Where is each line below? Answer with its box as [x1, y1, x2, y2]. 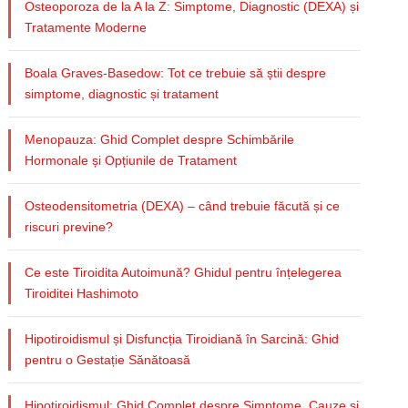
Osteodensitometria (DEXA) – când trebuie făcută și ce [25, 198, 341, 213]
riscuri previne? [25, 219, 114, 234]
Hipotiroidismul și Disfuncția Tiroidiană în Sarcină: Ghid [25, 331, 340, 346]
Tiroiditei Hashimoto [25, 285, 139, 301]
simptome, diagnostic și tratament [25, 86, 219, 101]
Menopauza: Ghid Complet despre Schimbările [25, 131, 295, 147]
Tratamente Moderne [25, 19, 148, 35]
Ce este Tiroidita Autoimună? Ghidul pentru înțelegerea [25, 264, 342, 280]
